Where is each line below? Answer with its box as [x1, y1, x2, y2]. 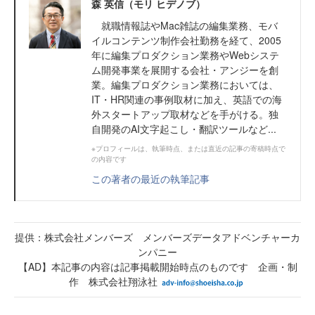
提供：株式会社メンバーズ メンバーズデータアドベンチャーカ [15, 230, 300, 245]
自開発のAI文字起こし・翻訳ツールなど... [91, 122, 276, 136]
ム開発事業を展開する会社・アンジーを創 [91, 63, 278, 77]
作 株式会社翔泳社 [69, 274, 157, 289]
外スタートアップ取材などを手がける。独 [91, 107, 278, 122]
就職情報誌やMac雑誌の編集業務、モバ [91, 18, 278, 33]
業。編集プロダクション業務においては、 [91, 77, 278, 92]
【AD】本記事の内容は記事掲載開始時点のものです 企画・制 [18, 259, 297, 274]
